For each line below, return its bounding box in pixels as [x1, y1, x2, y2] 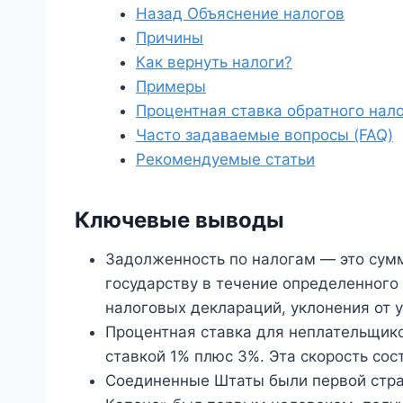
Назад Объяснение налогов [136, 4, 345, 22]
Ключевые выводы [75, 206, 284, 233]
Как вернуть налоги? [136, 52, 292, 71]
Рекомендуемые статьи [136, 149, 315, 168]
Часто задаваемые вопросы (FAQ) [136, 125, 393, 144]
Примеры [136, 76, 206, 95]
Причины [136, 28, 203, 47]
